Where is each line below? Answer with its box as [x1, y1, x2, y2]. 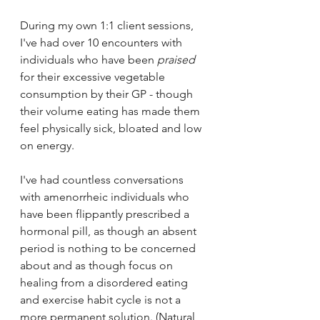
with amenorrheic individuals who [20, 189, 192, 204]
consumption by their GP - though [20, 86, 196, 101]
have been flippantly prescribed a [20, 206, 192, 221]
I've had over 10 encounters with [20, 35, 185, 49]
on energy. [20, 138, 74, 152]
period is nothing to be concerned [20, 241, 199, 255]
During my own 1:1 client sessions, [20, 18, 196, 32]
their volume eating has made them [20, 104, 203, 118]
